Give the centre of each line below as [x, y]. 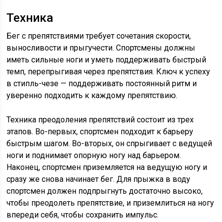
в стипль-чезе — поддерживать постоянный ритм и [102, 83]
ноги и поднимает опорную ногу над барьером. [94, 155]
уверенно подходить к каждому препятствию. [92, 95]
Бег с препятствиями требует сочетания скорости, [99, 36]
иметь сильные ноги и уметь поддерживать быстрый [107, 60]
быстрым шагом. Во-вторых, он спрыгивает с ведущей [110, 143]
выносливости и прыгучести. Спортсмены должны [101, 48]
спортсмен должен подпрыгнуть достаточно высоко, [105, 191]
